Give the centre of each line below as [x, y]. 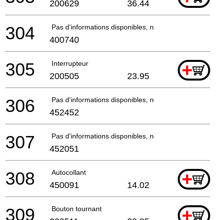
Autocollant [69, 172]
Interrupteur [70, 63]
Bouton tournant [77, 208]
